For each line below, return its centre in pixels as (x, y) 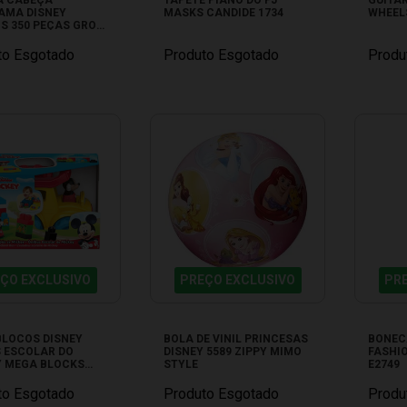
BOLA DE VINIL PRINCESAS (236, 338)
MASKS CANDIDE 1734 (223, 12)
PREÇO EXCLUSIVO (238, 279)
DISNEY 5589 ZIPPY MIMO (233, 351)
